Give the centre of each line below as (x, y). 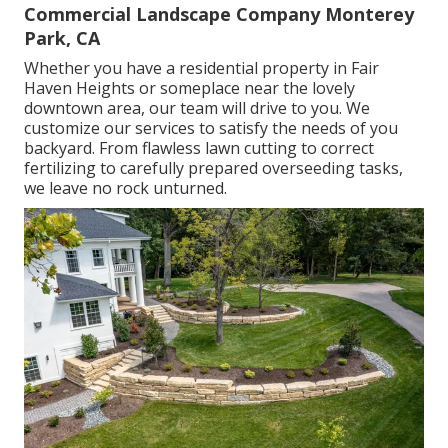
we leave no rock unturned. (125, 188)
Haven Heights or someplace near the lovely (189, 88)
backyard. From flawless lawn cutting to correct (199, 148)
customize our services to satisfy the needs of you (211, 128)
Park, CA (62, 38)
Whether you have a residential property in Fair (201, 68)
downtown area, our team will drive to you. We (197, 108)
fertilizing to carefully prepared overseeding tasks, (213, 168)
